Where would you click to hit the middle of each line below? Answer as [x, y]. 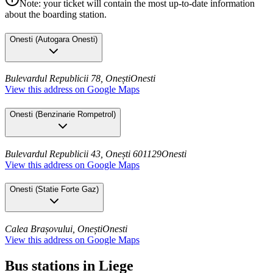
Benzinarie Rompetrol [76, 115]
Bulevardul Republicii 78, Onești [68, 79]
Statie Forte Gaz [67, 190]
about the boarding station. [56, 14]
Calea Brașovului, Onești [54, 229]
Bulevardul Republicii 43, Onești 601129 [83, 154]
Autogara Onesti [66, 39]
